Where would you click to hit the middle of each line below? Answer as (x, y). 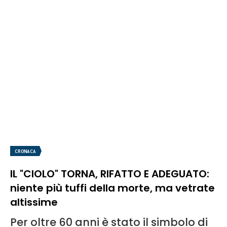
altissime (34, 202)
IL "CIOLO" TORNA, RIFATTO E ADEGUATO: (110, 174)
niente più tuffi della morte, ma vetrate (112, 188)
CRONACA (25, 152)
